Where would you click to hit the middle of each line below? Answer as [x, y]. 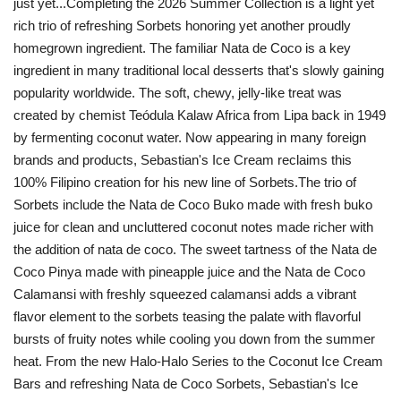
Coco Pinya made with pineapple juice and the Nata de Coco [189, 272]
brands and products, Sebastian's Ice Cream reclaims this [183, 160]
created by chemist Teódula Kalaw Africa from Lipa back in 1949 [200, 115]
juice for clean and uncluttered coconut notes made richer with [193, 227]
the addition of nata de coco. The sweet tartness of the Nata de [195, 250]
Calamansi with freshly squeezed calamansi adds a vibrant [185, 294]
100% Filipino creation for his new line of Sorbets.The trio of [185, 183]
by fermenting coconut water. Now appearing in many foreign [190, 138]
